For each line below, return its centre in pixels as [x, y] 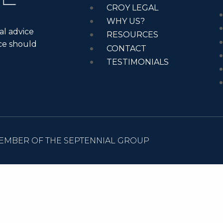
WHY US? [126, 21]
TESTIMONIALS [138, 62]
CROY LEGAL [132, 8]
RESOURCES [132, 35]
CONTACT [126, 48]
